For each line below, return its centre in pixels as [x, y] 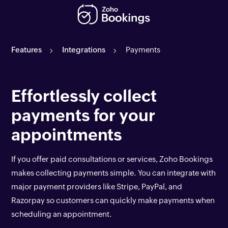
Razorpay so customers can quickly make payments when [113, 200]
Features [27, 50]
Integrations [84, 50]
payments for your [83, 115]
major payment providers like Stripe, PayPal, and [97, 187]
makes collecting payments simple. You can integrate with [114, 173]
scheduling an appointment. [62, 214]
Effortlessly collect [84, 96]
